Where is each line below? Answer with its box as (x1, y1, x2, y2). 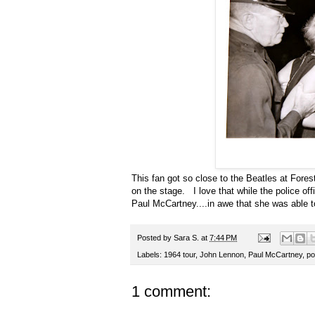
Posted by (137, 233, 174, 242)
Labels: (137, 250, 164, 259)
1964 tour (164, 250, 195, 259)
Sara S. (174, 233, 199, 242)
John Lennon (200, 250, 244, 259)
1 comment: (131, 283, 211, 301)
